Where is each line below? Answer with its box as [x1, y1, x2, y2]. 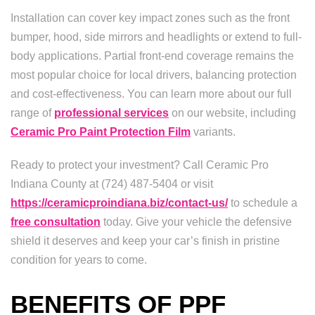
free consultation [11, 216, 101, 228]
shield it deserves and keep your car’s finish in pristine [11, 235, 280, 247]
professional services [54, 107, 169, 119]
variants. [191, 126, 236, 138]
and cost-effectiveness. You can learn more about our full [11, 88, 292, 100]
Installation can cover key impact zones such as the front [11, 12, 290, 24]
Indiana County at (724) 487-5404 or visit [11, 178, 213, 190]
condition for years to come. [11, 254, 147, 266]
